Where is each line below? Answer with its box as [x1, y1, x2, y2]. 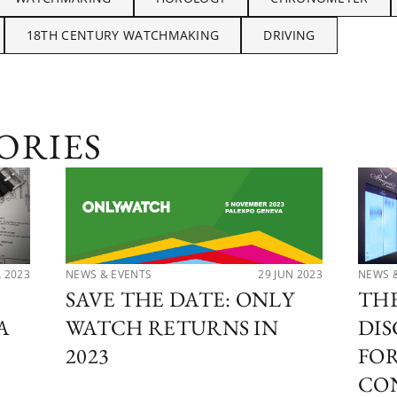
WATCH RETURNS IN [66, 313, 279, 341]
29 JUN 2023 [258, 266, 323, 282]
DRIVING [263, 26, 315, 43]
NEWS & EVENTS [66, 266, 152, 282]
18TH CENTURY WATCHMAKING [26, 26, 220, 43]
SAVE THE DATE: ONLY [66, 284, 295, 313]
